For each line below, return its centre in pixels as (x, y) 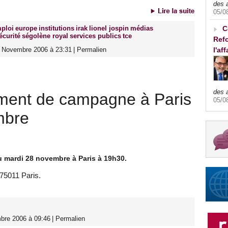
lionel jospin (109, 28)
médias (142, 28)
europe (26, 28)
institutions (56, 28)
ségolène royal (45, 36)
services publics (95, 36)
